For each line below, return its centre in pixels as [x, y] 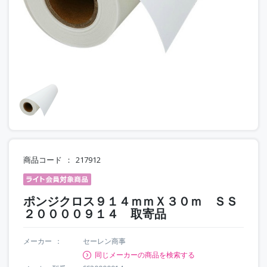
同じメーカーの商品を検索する [145, 254]
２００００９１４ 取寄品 [95, 213]
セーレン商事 [104, 241]
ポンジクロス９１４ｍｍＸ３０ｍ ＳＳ [131, 201]
